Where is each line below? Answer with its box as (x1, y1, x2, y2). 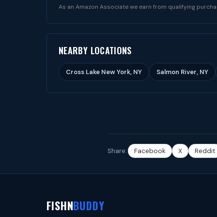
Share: (108, 147, 127, 155)
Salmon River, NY (156, 68, 208, 76)
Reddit (195, 147, 216, 155)
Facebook (134, 147, 166, 155)
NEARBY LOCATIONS (59, 44, 132, 57)
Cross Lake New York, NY (66, 68, 142, 76)
